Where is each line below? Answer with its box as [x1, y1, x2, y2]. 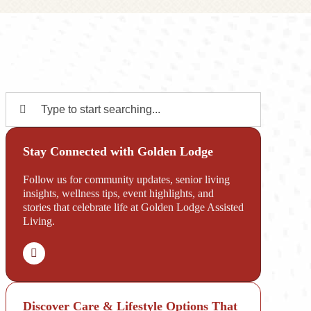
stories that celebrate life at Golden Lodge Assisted [22, 201, 244, 213]
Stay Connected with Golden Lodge [22, 144, 213, 158]
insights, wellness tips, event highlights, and [22, 187, 214, 199]
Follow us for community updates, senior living [22, 173, 230, 185]
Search [4, 94, 49, 110]
